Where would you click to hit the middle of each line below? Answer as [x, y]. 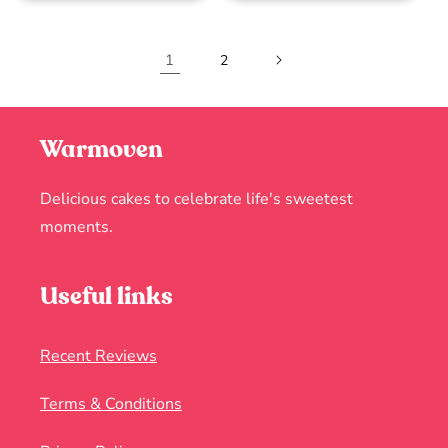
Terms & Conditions [111, 404]
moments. [76, 227]
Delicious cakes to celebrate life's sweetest [196, 199]
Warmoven [101, 150]
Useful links [106, 297]
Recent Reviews [98, 356]
